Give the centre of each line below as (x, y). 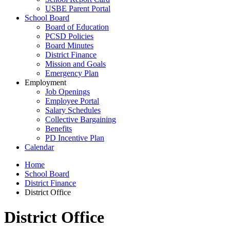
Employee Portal (72, 101)
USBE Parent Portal (78, 8)
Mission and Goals (75, 64)
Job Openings (68, 92)
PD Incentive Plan (75, 138)
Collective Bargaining (81, 119)
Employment (45, 82)
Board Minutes (69, 45)
